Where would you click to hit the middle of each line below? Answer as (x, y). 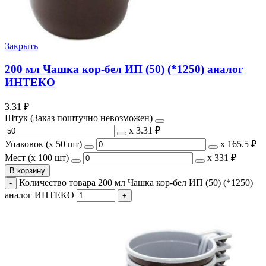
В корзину (27, 171)
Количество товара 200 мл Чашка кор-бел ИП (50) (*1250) (136, 183)
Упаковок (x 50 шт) (43, 144)
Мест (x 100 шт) (37, 158)
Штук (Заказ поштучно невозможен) (79, 118)
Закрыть (21, 46)
